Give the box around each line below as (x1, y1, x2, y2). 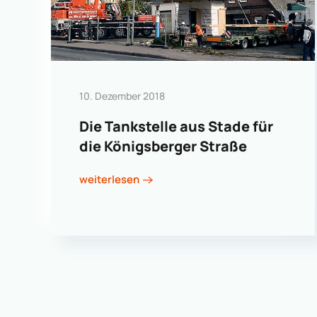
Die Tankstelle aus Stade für (79, 116, 273, 136)
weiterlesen (79, 172, 139, 188)
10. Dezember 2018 (79, 88, 165, 103)
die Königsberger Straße (79, 136, 247, 156)
